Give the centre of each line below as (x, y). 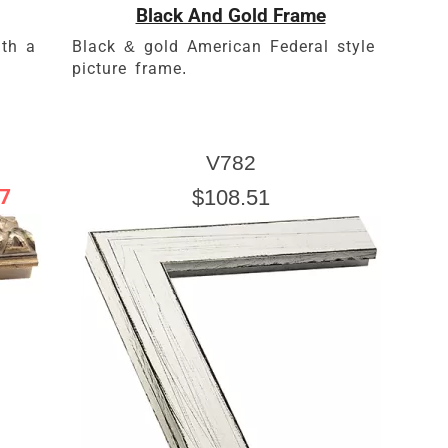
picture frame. (129, 68)
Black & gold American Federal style (223, 46)
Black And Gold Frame (230, 15)
